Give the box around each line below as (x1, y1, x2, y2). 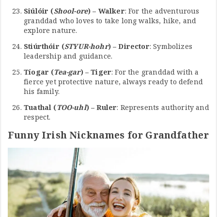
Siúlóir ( (24, 6, 54, 16)
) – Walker (88, 6, 125, 16)
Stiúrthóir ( (24, 42, 65, 51)
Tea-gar (54, 67, 80, 77)
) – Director (108, 42, 150, 51)
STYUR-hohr (64, 42, 108, 51)
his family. (24, 87, 60, 96)
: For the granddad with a (111, 67, 199, 77)
